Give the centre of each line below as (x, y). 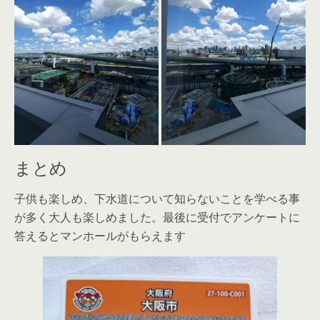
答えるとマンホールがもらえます (100, 236)
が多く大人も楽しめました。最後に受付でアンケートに (157, 217)
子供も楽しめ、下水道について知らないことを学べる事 (157, 199)
